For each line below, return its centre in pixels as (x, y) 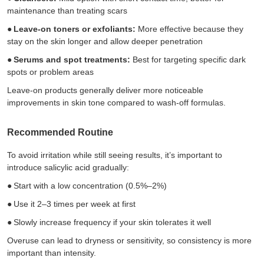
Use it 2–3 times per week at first (75, 204)
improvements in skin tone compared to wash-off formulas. (116, 102)
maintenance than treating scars (67, 10)
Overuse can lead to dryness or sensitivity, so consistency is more (129, 240)
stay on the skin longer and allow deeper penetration (105, 41)
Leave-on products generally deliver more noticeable (105, 90)
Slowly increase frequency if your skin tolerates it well (112, 222)
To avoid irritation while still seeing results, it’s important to (115, 155)
